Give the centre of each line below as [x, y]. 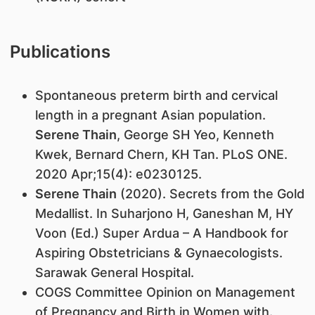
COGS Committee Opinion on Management [165, 292]
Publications [60, 52]
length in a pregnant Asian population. [150, 115]
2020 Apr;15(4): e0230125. [118, 174]
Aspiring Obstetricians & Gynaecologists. [159, 253]
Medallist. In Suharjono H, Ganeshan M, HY [164, 214]
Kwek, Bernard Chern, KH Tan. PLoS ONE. [161, 155]
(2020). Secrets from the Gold [210, 194]
